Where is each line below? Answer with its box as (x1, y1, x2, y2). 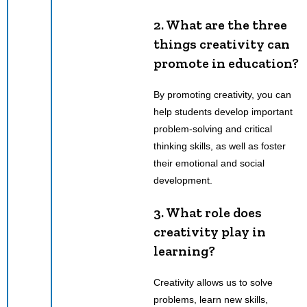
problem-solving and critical (153, 123, 272, 134)
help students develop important (153, 106, 293, 117)
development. (153, 174, 212, 186)
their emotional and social (153, 157, 265, 169)
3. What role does (153, 204, 262, 221)
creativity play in (153, 223, 266, 240)
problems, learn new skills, (153, 293, 268, 305)
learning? (153, 242, 215, 259)
